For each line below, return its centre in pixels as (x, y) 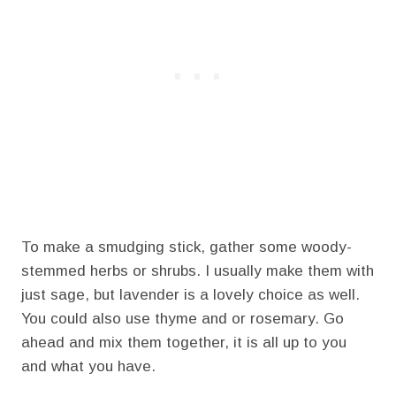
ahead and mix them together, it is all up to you (184, 342)
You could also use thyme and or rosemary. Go (183, 318)
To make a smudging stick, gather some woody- (187, 247)
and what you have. (88, 366)
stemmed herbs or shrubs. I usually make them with (198, 270)
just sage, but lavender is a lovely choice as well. (190, 294)
